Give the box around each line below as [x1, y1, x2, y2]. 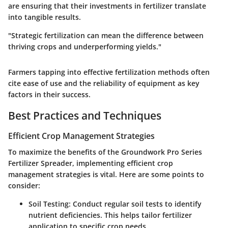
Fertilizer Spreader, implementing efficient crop [8, 158, 173, 168]
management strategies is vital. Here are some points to [8, 169, 204, 180]
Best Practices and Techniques [8, 108, 161, 123]
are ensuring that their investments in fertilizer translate [8, 1, 206, 11]
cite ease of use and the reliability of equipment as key [8, 78, 199, 89]
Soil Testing [28, 199, 69, 209]
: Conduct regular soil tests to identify [69, 199, 202, 209]
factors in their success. [8, 90, 91, 100]
